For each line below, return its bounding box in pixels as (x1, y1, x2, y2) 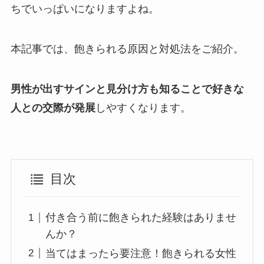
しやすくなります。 (95, 101, 191, 114)
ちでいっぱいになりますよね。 (10, 3, 159, 15)
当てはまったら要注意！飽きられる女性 (45, 247, 237, 259)
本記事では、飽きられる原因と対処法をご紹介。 (10, 42, 244, 55)
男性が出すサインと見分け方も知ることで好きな (10, 82, 244, 95)
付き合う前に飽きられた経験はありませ (45, 212, 237, 224)
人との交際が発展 (10, 101, 95, 114)
